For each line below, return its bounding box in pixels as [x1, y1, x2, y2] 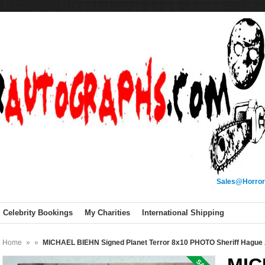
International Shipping [142, 208, 224, 217]
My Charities [85, 208, 130, 217]
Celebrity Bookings [3, 208, 73, 217]
